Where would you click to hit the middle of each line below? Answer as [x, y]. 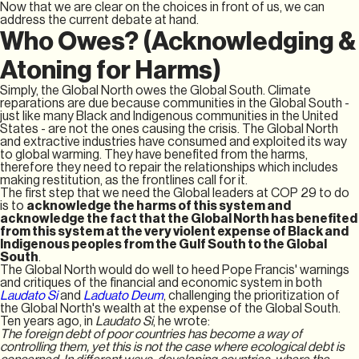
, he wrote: [183, 321]
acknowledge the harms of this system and [159, 206]
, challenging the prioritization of [252, 295]
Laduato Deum [123, 295]
